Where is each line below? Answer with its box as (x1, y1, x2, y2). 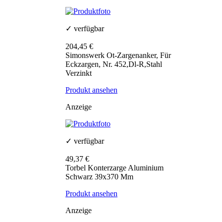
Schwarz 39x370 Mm (65, 172, 133, 181)
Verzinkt (65, 69, 92, 78)
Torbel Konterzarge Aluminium (65, 164, 164, 172)
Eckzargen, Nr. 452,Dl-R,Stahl (65, 60, 162, 69)
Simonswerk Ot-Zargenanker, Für (65, 51, 171, 60)
